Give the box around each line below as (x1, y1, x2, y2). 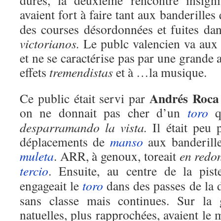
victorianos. (20, 35, 83, 52)
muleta (20, 147, 54, 164)
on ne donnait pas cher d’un (20, 104, 187, 121)
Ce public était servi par (20, 90, 149, 107)
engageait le (20, 177, 83, 194)
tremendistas (49, 64, 113, 80)
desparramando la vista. (20, 119, 153, 136)
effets (20, 64, 49, 80)
